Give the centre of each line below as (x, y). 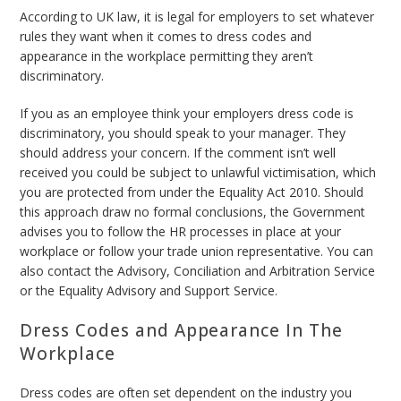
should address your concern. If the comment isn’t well (178, 153)
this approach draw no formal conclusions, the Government (193, 212)
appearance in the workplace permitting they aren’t (167, 56)
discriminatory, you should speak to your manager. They (183, 133)
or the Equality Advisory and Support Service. (151, 291)
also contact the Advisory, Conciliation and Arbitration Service (198, 271)
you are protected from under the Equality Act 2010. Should (192, 192)
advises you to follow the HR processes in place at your (181, 232)
